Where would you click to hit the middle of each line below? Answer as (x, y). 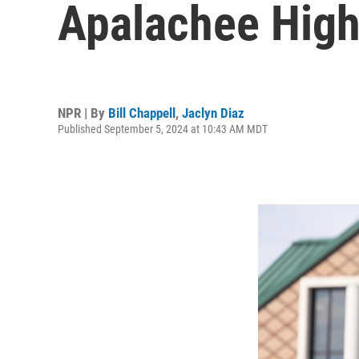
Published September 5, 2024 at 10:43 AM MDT (163, 129)
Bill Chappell (142, 113)
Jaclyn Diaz (213, 113)
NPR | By (83, 113)
